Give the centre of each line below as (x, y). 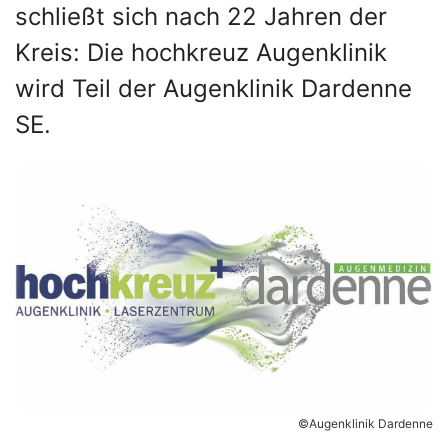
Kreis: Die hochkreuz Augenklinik (201, 52)
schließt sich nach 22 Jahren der (201, 16)
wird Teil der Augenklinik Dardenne (213, 88)
